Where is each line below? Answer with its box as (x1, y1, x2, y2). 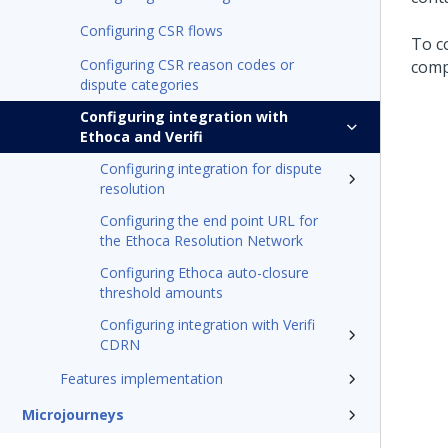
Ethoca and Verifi (80, 127, 203, 146)
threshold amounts (100, 283, 223, 302)
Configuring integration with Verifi (100, 315, 315, 334)
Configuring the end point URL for (100, 211, 318, 230)
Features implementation (60, 369, 223, 388)
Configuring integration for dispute (100, 159, 322, 178)
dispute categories (80, 75, 199, 94)
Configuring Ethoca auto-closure (100, 263, 309, 282)
